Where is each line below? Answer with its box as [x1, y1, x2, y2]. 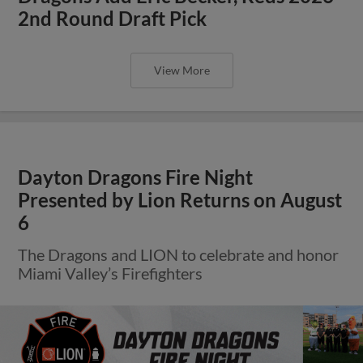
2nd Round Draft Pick [18, 6, 207, 30]
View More [153, 62, 210, 77]
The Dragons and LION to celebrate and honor [18, 244, 340, 264]
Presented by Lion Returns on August [18, 188, 343, 211]
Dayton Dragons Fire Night [18, 165, 254, 189]
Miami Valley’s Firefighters [18, 263, 203, 283]
